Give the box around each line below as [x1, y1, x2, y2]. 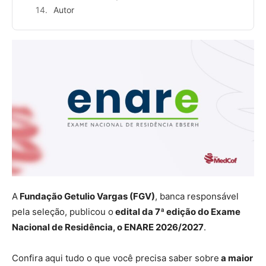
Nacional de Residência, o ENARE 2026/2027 [12, 221, 204, 233]
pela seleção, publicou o [12, 205, 113, 217]
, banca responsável [155, 190, 239, 202]
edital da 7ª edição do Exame [113, 205, 240, 217]
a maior [219, 252, 253, 264]
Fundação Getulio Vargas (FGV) [18, 190, 155, 202]
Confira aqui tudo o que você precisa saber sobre [12, 252, 219, 264]
